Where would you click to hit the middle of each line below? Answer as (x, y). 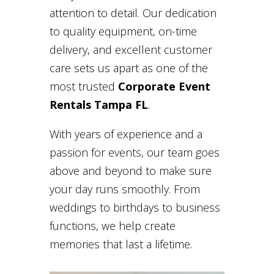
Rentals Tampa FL (98, 105)
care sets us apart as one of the (128, 68)
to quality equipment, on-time (123, 31)
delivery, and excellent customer (131, 50)
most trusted (83, 87)
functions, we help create (112, 226)
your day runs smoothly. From (124, 189)
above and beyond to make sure (130, 171)
